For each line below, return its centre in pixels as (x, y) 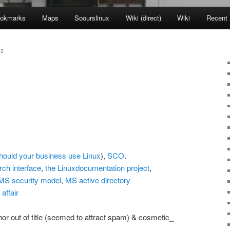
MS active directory (98, 180)
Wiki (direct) (143, 18)
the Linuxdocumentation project (97, 167)
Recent (217, 18)
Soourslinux (92, 18)
